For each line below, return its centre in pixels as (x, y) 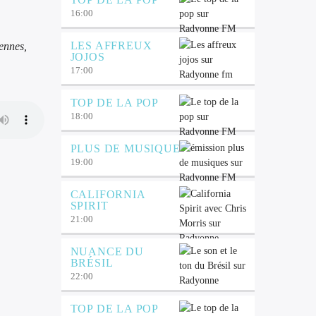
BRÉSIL (92, 263)
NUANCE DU (107, 252)
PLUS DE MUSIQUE (125, 149)
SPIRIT (89, 206)
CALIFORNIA (108, 195)
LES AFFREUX (111, 46)
